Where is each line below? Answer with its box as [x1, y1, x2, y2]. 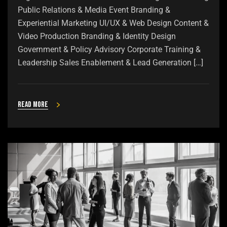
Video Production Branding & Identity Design [18, 31, 176, 42]
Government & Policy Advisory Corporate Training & [18, 45, 201, 55]
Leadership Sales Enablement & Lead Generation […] [18, 58, 203, 68]
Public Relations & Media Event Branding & [18, 5, 170, 15]
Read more [18, 100, 48, 110]
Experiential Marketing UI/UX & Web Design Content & [18, 18, 209, 28]
